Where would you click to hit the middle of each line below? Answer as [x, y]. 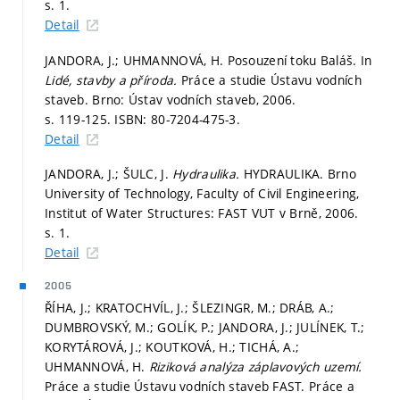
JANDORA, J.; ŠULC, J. [109, 174]
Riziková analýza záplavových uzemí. [255, 367]
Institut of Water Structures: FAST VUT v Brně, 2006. [202, 213]
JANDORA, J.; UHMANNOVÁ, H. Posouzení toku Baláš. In [208, 60]
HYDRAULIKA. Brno [300, 174]
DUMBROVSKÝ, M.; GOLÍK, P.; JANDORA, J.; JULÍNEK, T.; [205, 328]
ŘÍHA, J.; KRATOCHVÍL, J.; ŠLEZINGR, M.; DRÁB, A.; [190, 308]
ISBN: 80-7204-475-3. [177, 119]
